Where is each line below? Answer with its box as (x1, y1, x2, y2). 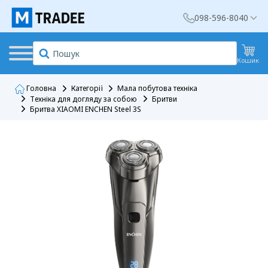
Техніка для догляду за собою (30, 93, 137, 104)
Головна (25, 83, 56, 94)
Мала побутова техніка (117, 83, 197, 94)
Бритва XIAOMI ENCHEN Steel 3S (30, 103, 141, 114)
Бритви (152, 93, 177, 104)
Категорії (71, 83, 102, 94)
